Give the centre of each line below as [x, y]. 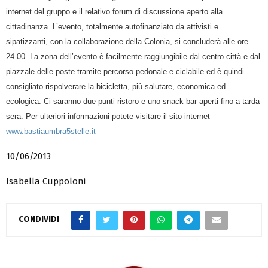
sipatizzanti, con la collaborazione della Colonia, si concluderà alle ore [127, 41]
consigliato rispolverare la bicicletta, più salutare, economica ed [116, 86]
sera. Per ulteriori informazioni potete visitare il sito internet [108, 116]
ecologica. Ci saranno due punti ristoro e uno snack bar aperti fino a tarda [133, 101]
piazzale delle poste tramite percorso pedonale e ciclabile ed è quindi [125, 71]
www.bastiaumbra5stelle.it [51, 131]
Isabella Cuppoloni [46, 181]
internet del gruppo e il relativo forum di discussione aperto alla [114, 11]
